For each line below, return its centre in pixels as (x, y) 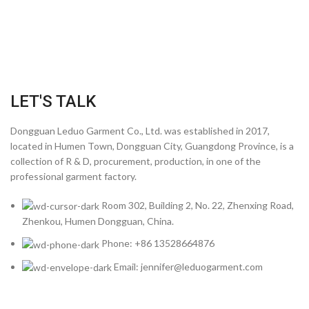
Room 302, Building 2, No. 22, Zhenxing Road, (198, 205)
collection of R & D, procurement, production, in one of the (136, 161)
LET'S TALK (53, 101)
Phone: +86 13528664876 (158, 243)
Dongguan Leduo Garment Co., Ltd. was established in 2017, (140, 131)
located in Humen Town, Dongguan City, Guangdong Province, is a (152, 146)
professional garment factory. (73, 176)
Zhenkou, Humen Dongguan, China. (98, 221)
